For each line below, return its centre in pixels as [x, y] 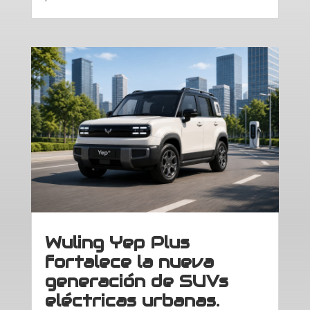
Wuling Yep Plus [117, 243]
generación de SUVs [136, 282]
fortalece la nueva [129, 262]
